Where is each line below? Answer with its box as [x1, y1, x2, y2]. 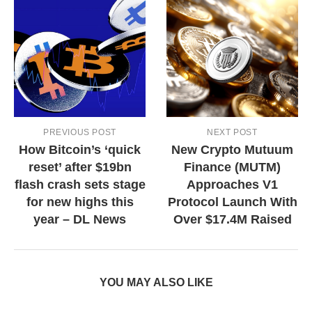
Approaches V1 [187, 177, 278, 192]
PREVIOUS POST [43, 127, 116, 137]
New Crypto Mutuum [171, 142, 293, 157]
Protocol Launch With [167, 194, 297, 209]
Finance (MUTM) [184, 159, 281, 174]
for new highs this [26, 194, 134, 209]
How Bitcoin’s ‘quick [19, 142, 141, 157]
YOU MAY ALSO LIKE [99, 276, 213, 288]
